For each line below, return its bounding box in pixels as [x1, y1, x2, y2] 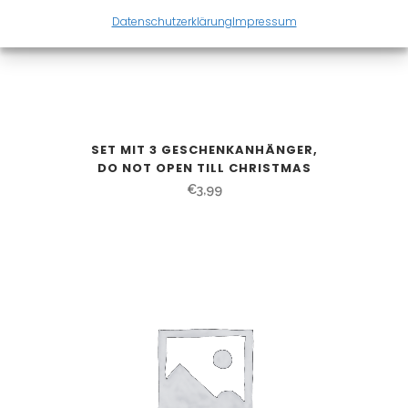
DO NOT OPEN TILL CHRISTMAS [97, 159, 311, 177]
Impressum [231, 14, 297, 29]
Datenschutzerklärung [111, 14, 232, 29]
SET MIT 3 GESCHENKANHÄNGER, [90, 141, 318, 158]
